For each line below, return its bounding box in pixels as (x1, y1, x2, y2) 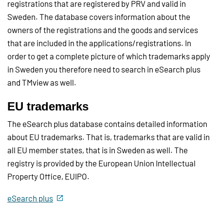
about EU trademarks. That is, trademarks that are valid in (7, 132, 210, 142)
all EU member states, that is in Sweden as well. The (7, 145, 188, 155)
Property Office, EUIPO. (7, 171, 90, 182)
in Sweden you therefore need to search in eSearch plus (7, 64, 200, 74)
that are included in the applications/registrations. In (7, 38, 191, 48)
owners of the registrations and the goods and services (7, 25, 198, 35)
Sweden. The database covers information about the (7, 12, 190, 22)
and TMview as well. (7, 77, 76, 88)
